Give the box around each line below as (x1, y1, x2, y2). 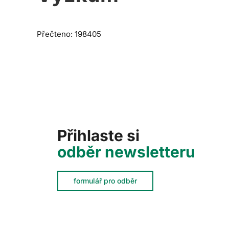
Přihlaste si (57, 126, 140, 145)
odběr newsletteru (57, 142, 195, 161)
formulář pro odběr (74, 176, 137, 185)
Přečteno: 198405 (37, 29, 101, 39)
